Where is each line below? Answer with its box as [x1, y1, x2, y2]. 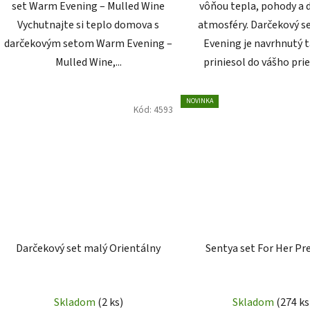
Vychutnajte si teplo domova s [17, 17, 160, 33]
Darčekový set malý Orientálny [16, 240, 161, 256]
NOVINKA [185, 96, 213, 107]
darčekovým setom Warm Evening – [4, 36, 173, 52]
